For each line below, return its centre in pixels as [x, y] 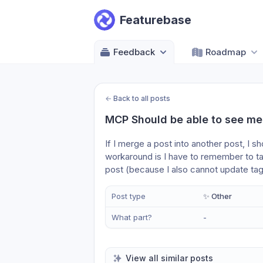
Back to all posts [142, 98]
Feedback [134, 52]
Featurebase [156, 20]
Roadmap [226, 52]
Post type [129, 196]
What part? [132, 217]
